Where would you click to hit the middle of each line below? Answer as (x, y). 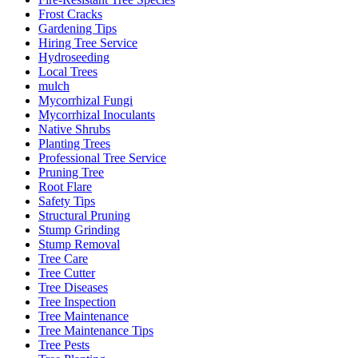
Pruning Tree (71, 172)
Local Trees (68, 71)
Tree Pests (64, 344)
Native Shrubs (74, 129)
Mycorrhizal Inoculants (97, 114)
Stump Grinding (79, 229)
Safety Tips (67, 201)
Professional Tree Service (102, 157)
